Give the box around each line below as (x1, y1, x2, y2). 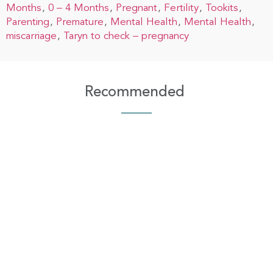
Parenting (6, 16, 49, 27)
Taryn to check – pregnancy (63, 30, 189, 41)
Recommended (84, 85, 189, 100)
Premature (56, 16, 104, 27)
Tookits (205, 2, 238, 13)
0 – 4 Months (48, 2, 109, 13)
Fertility (164, 2, 199, 13)
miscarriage (6, 30, 57, 41)
